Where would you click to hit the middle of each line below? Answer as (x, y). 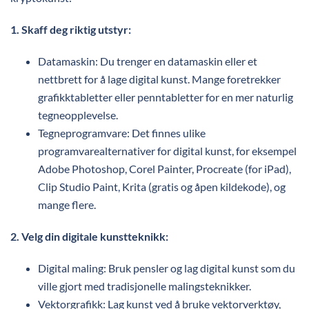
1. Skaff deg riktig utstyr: (71, 29)
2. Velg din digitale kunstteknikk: (89, 236)
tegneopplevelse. (78, 115)
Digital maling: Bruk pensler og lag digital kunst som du (167, 268)
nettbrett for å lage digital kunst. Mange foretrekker (159, 79)
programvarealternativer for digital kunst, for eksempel (167, 151)
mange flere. (67, 205)
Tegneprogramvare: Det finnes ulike (122, 133)
